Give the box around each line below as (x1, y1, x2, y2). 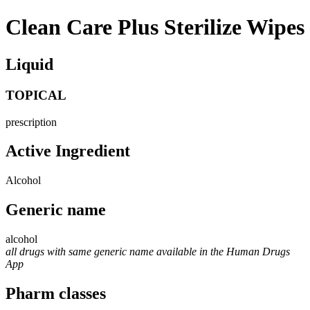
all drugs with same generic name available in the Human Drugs (6, 246, 290, 258)
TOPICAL (6, 87, 66, 102)
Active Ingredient (6, 142, 130, 161)
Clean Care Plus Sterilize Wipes (6, 15, 304, 40)
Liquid (6, 55, 53, 73)
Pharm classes (6, 284, 106, 303)
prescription (6, 116, 57, 128)
